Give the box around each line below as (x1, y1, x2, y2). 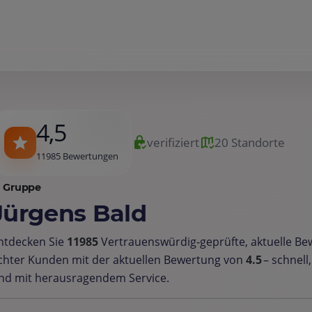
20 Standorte (214, 134, 285, 150)
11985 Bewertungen (36, 150, 118, 162)
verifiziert (147, 134, 199, 150)
